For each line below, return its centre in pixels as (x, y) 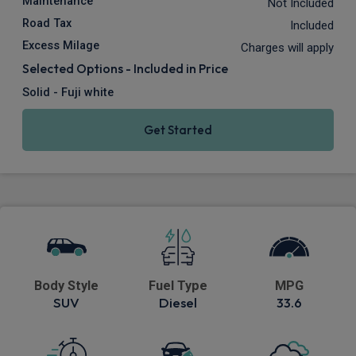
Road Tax (47, 24)
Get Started (178, 130)
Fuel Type (178, 286)
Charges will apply (287, 48)
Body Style (67, 286)
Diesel (178, 303)
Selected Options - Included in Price (125, 69)
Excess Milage (61, 46)
